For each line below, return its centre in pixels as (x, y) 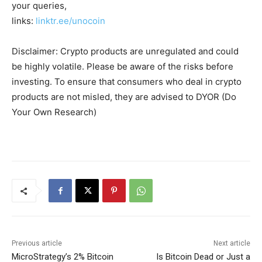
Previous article (37, 244)
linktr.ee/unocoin (70, 21)
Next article (232, 244)
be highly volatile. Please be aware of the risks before (123, 67)
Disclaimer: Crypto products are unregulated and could (125, 51)
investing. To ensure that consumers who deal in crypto (127, 82)
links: (24, 21)
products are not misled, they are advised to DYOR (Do (124, 97)
